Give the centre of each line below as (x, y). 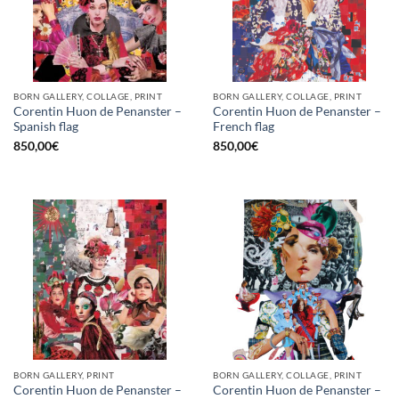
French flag (244, 127)
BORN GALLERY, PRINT (64, 375)
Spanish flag (46, 127)
